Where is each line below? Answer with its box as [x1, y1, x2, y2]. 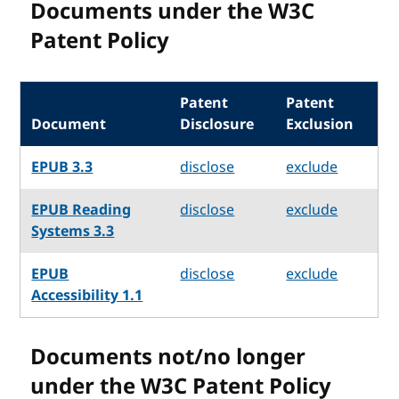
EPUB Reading [31, 199, 132, 221]
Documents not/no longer [30, 340, 306, 373]
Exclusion [286, 113, 354, 135]
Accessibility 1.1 [31, 284, 143, 306]
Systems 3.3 [31, 220, 115, 242]
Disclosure [180, 113, 255, 135]
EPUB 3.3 [31, 156, 94, 178]
